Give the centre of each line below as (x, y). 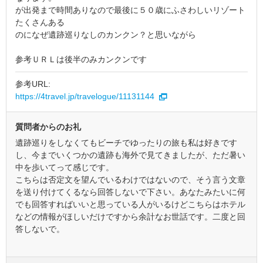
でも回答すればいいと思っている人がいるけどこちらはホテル (130, 204)
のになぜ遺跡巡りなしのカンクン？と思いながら (106, 35)
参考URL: (33, 84)
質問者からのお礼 (48, 127)
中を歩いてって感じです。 (65, 167)
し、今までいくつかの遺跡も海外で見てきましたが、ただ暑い (130, 155)
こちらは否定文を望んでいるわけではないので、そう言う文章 (130, 180)
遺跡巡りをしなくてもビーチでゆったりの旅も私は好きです (126, 143)
